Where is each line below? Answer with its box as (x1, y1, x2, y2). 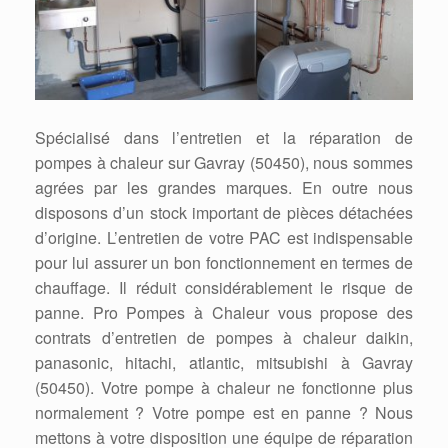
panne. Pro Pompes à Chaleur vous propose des (35, 301, 413, 325)
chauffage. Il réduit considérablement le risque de (35, 276, 413, 300)
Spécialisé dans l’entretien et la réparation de (35, 126, 413, 150)
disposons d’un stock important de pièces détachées (35, 201, 413, 225)
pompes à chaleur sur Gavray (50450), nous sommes (35, 151, 413, 175)
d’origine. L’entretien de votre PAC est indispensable (35, 226, 413, 250)
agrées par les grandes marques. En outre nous (35, 176, 413, 200)
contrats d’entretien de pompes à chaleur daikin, (35, 326, 413, 350)
